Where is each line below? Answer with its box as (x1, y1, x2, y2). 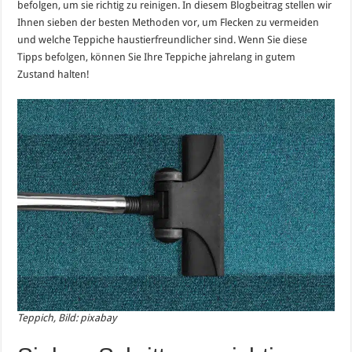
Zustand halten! (17, 68, 90, 80)
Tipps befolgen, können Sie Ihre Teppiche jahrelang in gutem (17, 51, 296, 63)
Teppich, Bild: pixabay (17, 311, 117, 324)
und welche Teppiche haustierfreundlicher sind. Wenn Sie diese (17, 34, 308, 46)
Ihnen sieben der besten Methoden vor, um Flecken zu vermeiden (17, 16, 320, 28)
